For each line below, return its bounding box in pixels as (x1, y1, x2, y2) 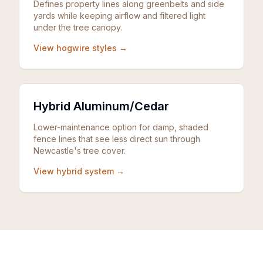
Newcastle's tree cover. (33, 146, 126, 156)
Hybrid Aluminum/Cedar (33, 99, 169, 113)
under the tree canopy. (33, 22, 122, 32)
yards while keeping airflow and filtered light (33, 11, 205, 21)
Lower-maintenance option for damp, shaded (33, 122, 208, 132)
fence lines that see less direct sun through (33, 134, 200, 144)
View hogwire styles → (33, 43, 127, 53)
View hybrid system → (33, 166, 124, 176)
